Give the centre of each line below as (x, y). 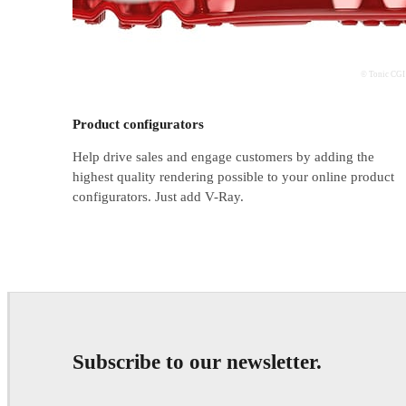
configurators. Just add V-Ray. (158, 196)
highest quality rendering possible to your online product (233, 176)
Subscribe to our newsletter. (197, 362)
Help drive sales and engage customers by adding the (223, 156)
